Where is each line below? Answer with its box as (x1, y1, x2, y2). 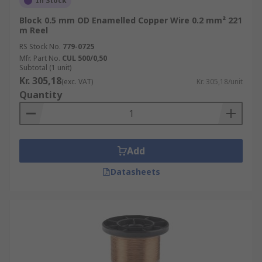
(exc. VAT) (61, 77, 93, 87)
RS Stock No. (19, 42, 61, 51)
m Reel (19, 25, 48, 36)
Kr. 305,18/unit (196, 77, 243, 87)
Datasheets (110, 166, 160, 177)
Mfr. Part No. (19, 53, 60, 63)
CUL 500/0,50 (62, 53, 107, 63)
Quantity (19, 88, 62, 101)
